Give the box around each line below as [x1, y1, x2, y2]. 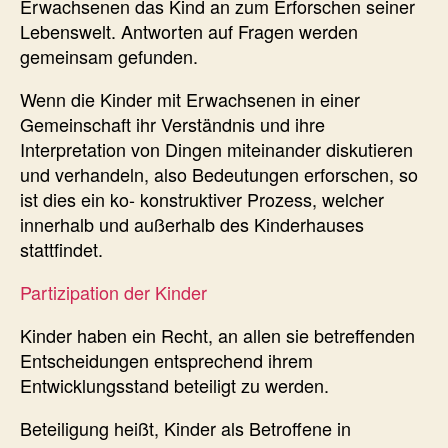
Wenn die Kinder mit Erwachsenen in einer [20, 85, 360, 112]
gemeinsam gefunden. [20, 42, 198, 69]
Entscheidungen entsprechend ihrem [20, 346, 313, 373]
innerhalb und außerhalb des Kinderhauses [20, 210, 364, 237]
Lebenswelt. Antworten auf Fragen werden [20, 17, 358, 44]
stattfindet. [20, 235, 103, 262]
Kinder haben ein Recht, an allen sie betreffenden [20, 321, 415, 348]
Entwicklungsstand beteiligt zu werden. [20, 371, 329, 398]
